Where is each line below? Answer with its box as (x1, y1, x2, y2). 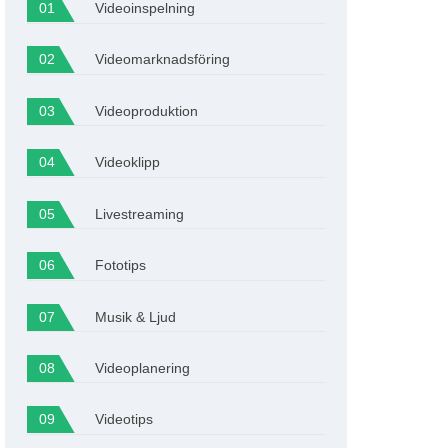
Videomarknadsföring (94, 52, 230, 68)
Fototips (94, 258, 146, 274)
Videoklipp (94, 155, 160, 171)
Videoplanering (94, 360, 190, 376)
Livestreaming (94, 206, 184, 222)
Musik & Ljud (94, 309, 176, 325)
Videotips (94, 412, 153, 428)
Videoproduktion (94, 103, 198, 119)
